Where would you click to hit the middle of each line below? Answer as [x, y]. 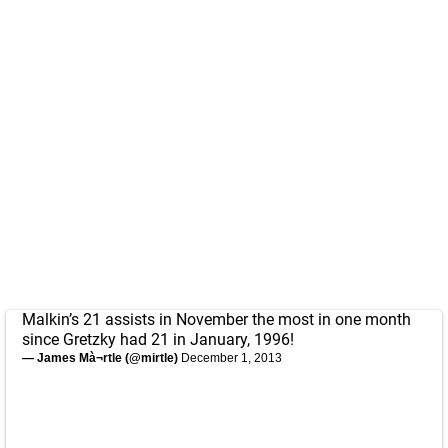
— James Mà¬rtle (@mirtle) [101, 357]
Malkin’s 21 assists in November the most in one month [216, 319]
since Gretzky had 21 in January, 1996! [158, 339]
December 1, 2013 [231, 357]
